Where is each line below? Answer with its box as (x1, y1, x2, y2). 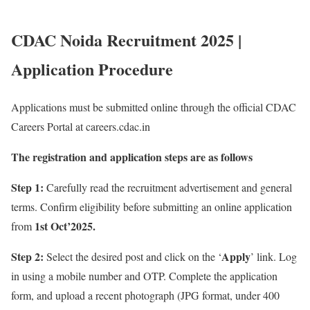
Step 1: (11, 179, 44, 196)
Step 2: (11, 248, 44, 265)
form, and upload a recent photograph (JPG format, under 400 (11, 288, 280, 303)
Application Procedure (11, 57, 173, 82)
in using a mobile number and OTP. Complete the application (11, 268, 277, 284)
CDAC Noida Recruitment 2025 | (11, 28, 241, 53)
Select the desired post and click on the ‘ (44, 249, 221, 264)
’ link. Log (250, 249, 297, 264)
